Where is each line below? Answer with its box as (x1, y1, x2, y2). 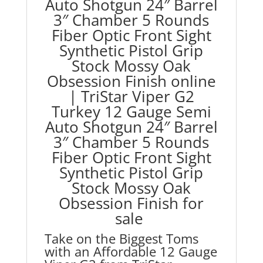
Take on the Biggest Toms (44, 230, 198, 248)
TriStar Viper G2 (80, 86, 194, 107)
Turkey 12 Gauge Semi (51, 101, 211, 123)
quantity (25, 144, 59, 156)
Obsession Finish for (59, 193, 204, 214)
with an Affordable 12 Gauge (44, 242, 217, 261)
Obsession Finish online (46, 70, 216, 92)
